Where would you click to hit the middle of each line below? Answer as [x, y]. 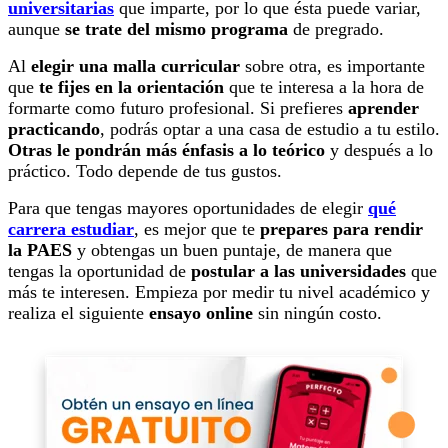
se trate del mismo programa [176, 29]
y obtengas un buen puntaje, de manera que [232, 250]
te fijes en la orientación [131, 87]
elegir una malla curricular [135, 66]
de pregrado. [336, 29]
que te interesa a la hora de [324, 87]
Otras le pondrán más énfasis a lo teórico [166, 150]
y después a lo [379, 150]
